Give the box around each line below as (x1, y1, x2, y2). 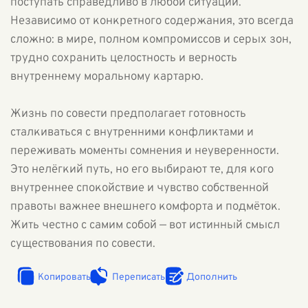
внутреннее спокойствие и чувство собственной (10, 181, 269, 196)
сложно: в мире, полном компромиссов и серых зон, (10, 32, 291, 47)
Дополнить (186, 272, 237, 283)
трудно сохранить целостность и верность (10, 51, 237, 66)
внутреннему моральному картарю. (10, 69, 203, 85)
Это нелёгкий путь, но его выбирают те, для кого (10, 162, 274, 177)
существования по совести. (10, 236, 155, 252)
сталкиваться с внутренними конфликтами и (10, 125, 254, 140)
